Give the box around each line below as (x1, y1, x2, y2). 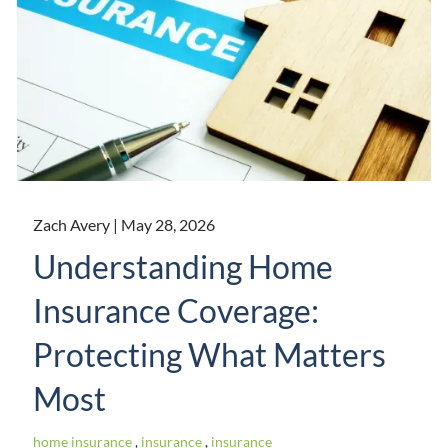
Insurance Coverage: (33, 291, 320, 331)
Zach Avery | (33, 215, 122, 235)
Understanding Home (33, 247, 334, 287)
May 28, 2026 (121, 215, 216, 235)
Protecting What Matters (33, 335, 387, 375)
